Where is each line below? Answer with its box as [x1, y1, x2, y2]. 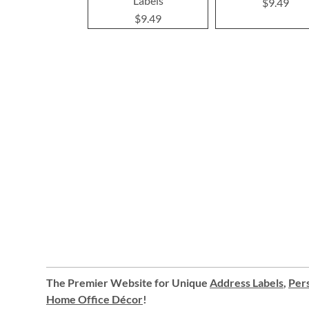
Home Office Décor [46, 292, 143, 306]
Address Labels [210, 276, 283, 289]
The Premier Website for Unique [46, 276, 210, 289]
